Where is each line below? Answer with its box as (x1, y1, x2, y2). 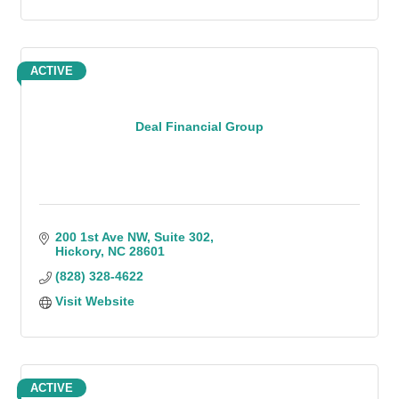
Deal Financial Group (135, 118, 264, 134)
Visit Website (54, 294, 134, 308)
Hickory (54, 244, 101, 258)
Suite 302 (153, 230, 210, 244)
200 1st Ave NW (54, 230, 147, 244)
